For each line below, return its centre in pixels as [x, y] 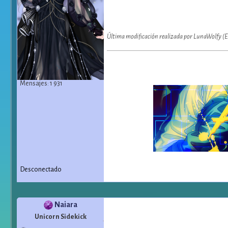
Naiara [66, 204]
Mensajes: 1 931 [41, 83]
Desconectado [41, 169]
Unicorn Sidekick [61, 217]
